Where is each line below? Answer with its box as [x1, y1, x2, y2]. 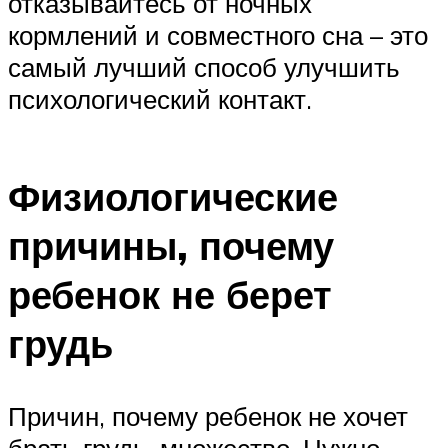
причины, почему [8, 221, 334, 271]
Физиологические [8, 172, 338, 222]
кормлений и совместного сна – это [8, 18, 428, 51]
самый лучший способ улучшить [8, 50, 400, 83]
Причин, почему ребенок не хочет [8, 399, 408, 432]
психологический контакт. [8, 82, 312, 115]
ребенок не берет [8, 270, 332, 320]
